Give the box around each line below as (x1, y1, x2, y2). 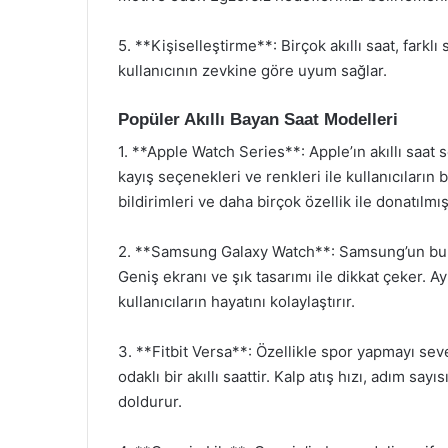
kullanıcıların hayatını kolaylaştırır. (118, 292, 355, 311)
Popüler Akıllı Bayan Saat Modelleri (118, 109, 398, 129)
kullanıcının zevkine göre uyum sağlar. (118, 60, 387, 80)
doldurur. (118, 392, 182, 411)
